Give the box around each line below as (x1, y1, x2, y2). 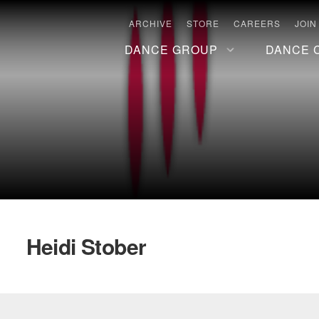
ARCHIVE (129, 17, 172, 29)
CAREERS (234, 17, 281, 29)
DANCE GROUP (124, 41, 218, 58)
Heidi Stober (26, 231, 147, 261)
